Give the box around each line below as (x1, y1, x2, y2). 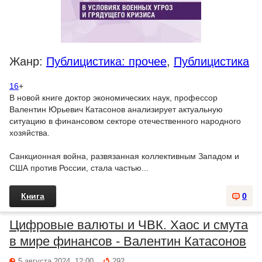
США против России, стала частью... (9, 163, 149, 173)
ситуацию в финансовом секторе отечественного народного (9, 116, 241, 126)
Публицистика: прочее (46, 55, 167, 68)
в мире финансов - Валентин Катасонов (9, 234, 246, 249)
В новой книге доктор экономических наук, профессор (9, 93, 218, 102)
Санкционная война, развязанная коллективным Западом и (9, 151, 239, 161)
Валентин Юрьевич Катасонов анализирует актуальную (9, 105, 223, 114)
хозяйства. (9, 128, 50, 137)
